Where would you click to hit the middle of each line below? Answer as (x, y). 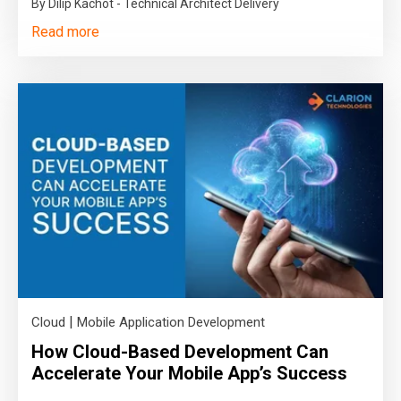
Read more (65, 31)
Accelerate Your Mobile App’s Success (189, 373)
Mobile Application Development (171, 322)
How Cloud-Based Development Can (180, 351)
